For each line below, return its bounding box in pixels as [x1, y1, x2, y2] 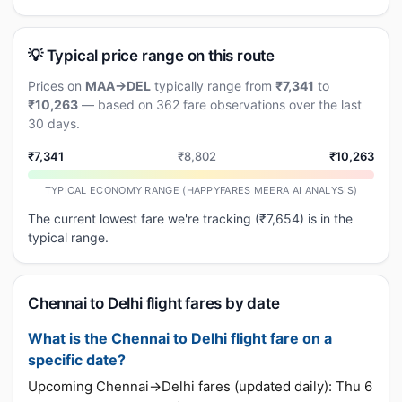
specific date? [28, 351, 126, 369]
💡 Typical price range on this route [28, 47, 275, 65]
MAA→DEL [85, 78, 151, 93]
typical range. [28, 230, 109, 245]
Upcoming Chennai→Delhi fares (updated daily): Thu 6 [28, 378, 372, 395]
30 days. [28, 116, 80, 131]
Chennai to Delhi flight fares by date [28, 294, 280, 312]
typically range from [151, 78, 275, 93]
